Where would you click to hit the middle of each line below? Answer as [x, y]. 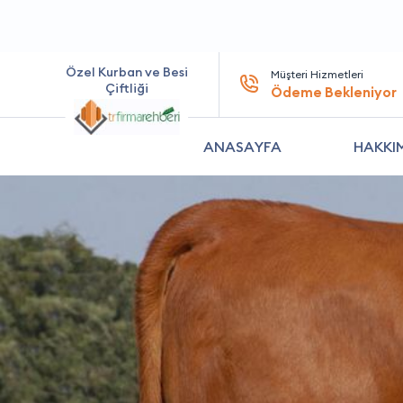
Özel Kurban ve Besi [126, 72]
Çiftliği [126, 88]
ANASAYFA [242, 147]
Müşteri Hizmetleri [317, 74]
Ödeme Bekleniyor [334, 92]
